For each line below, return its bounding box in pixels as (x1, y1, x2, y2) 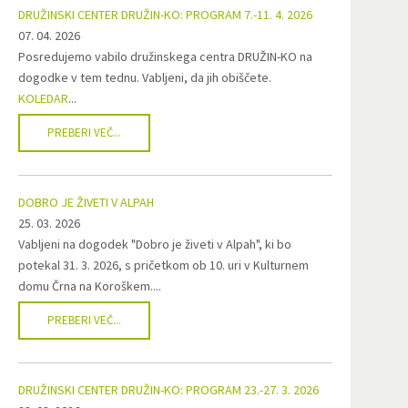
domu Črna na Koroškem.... (18, 278, 162, 294)
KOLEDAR (18, 90, 69, 107)
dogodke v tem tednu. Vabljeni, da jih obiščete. (18, 69, 272, 86)
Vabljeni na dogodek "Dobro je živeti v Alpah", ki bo (18, 236, 292, 252)
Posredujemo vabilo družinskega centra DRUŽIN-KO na (18, 48, 313, 65)
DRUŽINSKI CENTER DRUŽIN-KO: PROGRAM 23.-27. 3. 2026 (18, 382, 320, 398)
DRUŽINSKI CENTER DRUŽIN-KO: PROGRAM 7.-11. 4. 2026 (18, 6, 313, 23)
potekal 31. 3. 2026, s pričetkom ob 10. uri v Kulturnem (18, 257, 310, 273)
